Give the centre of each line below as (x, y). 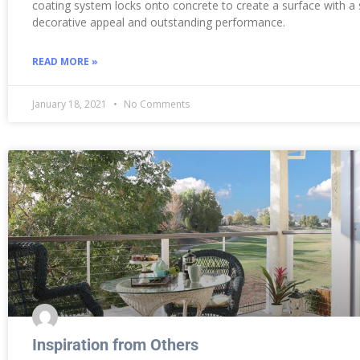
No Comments (155, 104)
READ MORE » (65, 61)
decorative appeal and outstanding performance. (159, 22)
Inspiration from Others (115, 344)
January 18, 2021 (71, 104)
